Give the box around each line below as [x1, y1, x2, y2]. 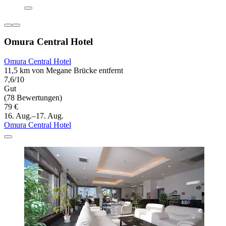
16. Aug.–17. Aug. [4, 111, 64, 121]
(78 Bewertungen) [4, 93, 62, 102]
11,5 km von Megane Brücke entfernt [4, 66, 123, 75]
